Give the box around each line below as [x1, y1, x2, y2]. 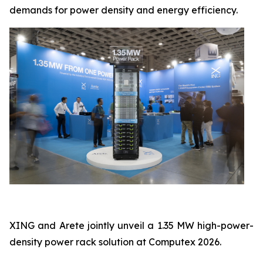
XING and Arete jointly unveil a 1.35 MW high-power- [9, 219, 254, 231]
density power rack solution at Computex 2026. [9, 235, 221, 248]
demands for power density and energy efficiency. [9, 4, 238, 16]
